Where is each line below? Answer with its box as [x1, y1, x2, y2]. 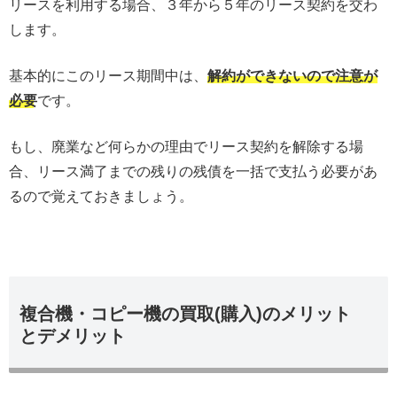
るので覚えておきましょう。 [9, 188, 193, 204]
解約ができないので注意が [207, 67, 378, 83]
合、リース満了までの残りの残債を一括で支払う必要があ [9, 163, 378, 179]
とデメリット [19, 325, 126, 346]
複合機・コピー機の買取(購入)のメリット [19, 303, 351, 323]
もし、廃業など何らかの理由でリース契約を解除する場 [9, 138, 363, 154]
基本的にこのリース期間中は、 [9, 67, 207, 83]
